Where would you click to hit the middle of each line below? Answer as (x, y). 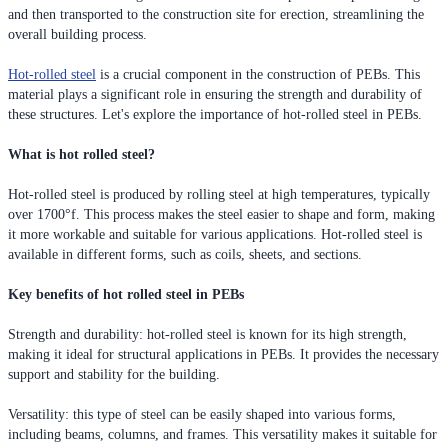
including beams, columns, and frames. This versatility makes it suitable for (222, 434)
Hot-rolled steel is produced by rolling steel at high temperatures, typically (219, 194)
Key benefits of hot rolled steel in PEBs (126, 294)
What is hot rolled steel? (81, 154)
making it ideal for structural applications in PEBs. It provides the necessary (223, 354)
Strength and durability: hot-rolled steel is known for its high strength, (207, 334)
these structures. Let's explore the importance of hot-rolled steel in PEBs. (215, 114)
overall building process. (77, 34)
